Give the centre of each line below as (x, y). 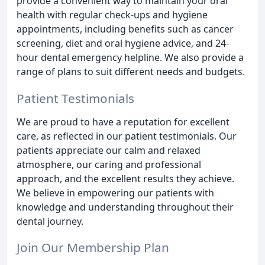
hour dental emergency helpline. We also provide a (130, 57)
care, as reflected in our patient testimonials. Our (127, 136)
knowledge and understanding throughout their (125, 207)
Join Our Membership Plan (93, 248)
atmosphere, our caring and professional (109, 164)
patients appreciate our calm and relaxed (109, 150)
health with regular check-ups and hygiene (112, 14)
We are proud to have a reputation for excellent (123, 122)
